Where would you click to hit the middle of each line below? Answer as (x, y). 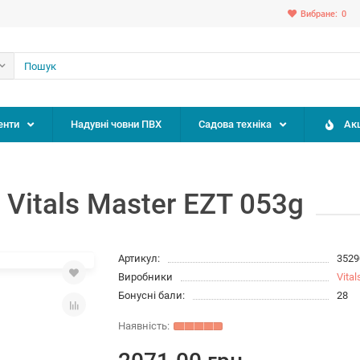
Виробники (146, 277)
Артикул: (139, 258)
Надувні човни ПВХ (116, 124)
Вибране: (319, 14)
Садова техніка (235, 124)
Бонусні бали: (152, 295)
